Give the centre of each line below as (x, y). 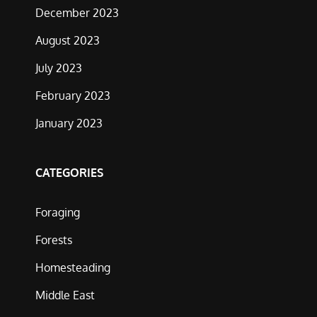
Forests (54, 240)
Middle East (65, 295)
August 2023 (68, 40)
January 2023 (69, 123)
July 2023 (59, 68)
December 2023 (77, 13)
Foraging (58, 212)
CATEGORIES (69, 173)
